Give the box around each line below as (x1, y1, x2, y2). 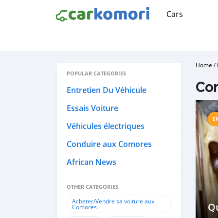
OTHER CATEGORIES (67, 183, 118, 190)
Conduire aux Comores (67, 139, 152, 149)
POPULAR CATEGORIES (67, 70, 126, 77)
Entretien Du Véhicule (67, 85, 146, 95)
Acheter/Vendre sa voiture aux (72, 197, 154, 205)
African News (67, 157, 116, 167)
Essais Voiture (67, 103, 118, 113)
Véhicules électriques (67, 121, 145, 131)
